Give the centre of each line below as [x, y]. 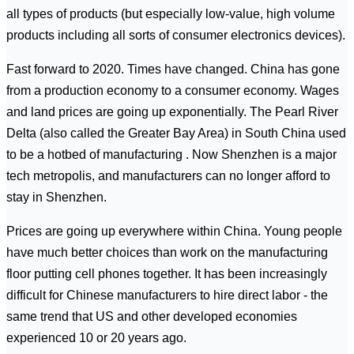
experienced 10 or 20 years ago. [96, 337]
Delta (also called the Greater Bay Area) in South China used [176, 133]
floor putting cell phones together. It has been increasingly [167, 273]
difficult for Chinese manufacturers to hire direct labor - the [167, 295]
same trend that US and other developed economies [152, 316]
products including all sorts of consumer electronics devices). [176, 35]
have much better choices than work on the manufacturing [167, 252]
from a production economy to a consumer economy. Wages [173, 90]
